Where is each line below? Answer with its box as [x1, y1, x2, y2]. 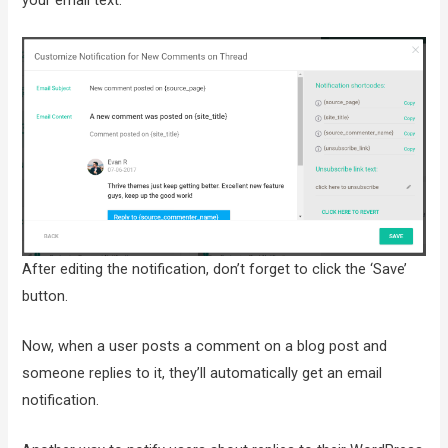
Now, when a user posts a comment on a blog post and [22, 337, 388, 356]
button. [22, 286, 69, 305]
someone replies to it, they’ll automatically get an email [22, 364, 383, 383]
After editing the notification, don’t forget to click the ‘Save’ [22, 259, 408, 278]
